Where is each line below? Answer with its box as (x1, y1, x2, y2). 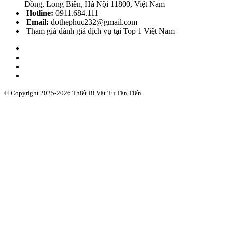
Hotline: (24, 8, 53, 17)
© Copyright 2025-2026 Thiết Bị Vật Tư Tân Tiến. (4, 89, 143, 97)
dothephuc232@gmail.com (51, 17, 137, 26)
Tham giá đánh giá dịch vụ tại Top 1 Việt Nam (24, 26, 175, 35)
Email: (24, 17, 51, 26)
